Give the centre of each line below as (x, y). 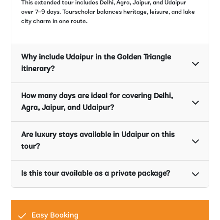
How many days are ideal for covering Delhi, (97, 96)
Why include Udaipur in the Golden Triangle (96, 58)
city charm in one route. (55, 21)
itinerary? (38, 69)
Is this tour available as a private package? (96, 174)
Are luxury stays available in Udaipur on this (98, 135)
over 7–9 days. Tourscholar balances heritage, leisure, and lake (108, 12)
